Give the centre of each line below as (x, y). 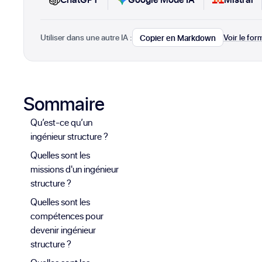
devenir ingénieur (63, 230)
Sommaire (64, 104)
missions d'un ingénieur (75, 169)
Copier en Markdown (178, 37)
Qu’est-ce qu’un (61, 123)
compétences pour (67, 216)
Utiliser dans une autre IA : (86, 37)
